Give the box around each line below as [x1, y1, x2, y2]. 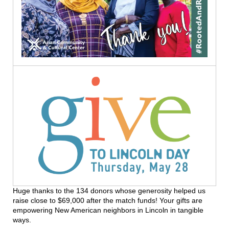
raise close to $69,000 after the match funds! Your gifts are [13, 196, 202, 204]
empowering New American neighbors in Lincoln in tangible [13, 205, 203, 214]
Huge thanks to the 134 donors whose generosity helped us [13, 186, 205, 195]
